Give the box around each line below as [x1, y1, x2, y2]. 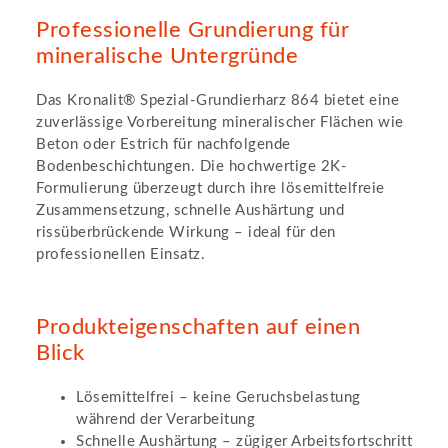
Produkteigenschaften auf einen [36, 315, 360, 338]
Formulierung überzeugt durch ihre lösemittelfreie [36, 180, 385, 196]
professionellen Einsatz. [36, 246, 205, 262]
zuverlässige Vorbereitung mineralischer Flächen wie [36, 114, 404, 130]
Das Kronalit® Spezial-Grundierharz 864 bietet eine [36, 92, 399, 108]
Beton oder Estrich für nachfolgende [36, 136, 291, 152]
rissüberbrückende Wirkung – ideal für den [36, 224, 336, 240]
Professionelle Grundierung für [36, 19, 349, 41]
